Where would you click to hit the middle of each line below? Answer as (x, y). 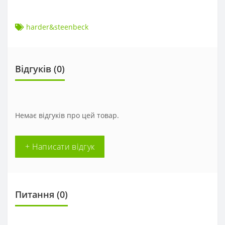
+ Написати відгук (60, 146)
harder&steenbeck (57, 27)
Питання (35, 194)
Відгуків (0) (40, 69)
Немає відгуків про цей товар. (67, 115)
